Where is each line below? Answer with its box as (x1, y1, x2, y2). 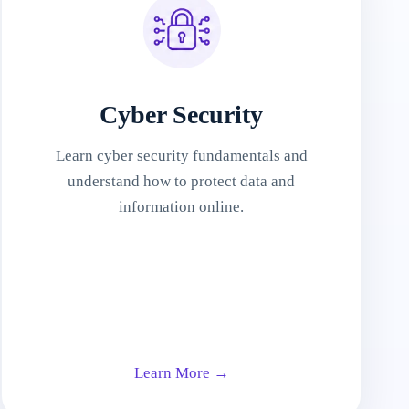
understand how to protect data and (68, 173, 296, 190)
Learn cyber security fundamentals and (55, 147, 308, 164)
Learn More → (133, 364, 229, 382)
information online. (119, 198, 245, 215)
